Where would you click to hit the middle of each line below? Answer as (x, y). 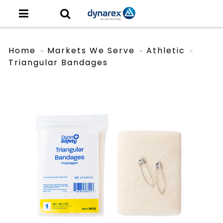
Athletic (166, 50)
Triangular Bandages (58, 62)
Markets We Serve (91, 50)
